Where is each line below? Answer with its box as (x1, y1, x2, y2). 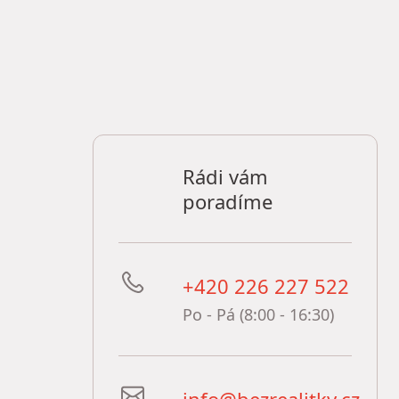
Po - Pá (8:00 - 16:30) (183, 304, 334, 325)
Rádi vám (183, 163, 268, 190)
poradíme (183, 188, 273, 215)
